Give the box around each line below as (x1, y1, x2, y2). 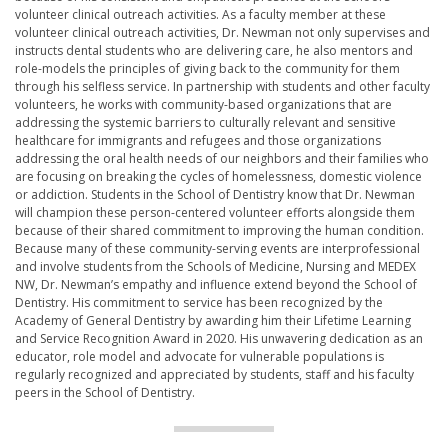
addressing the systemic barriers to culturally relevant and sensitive (15, 113, 396, 131)
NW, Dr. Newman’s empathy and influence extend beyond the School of (15, 275, 417, 293)
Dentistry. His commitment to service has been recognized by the (15, 293, 383, 311)
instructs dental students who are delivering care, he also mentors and (15, 41, 413, 59)
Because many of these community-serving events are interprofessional (15, 239, 420, 257)
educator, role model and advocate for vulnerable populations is (15, 347, 384, 365)
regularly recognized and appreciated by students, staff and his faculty (15, 365, 414, 383)
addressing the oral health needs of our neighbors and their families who (15, 149, 429, 167)
